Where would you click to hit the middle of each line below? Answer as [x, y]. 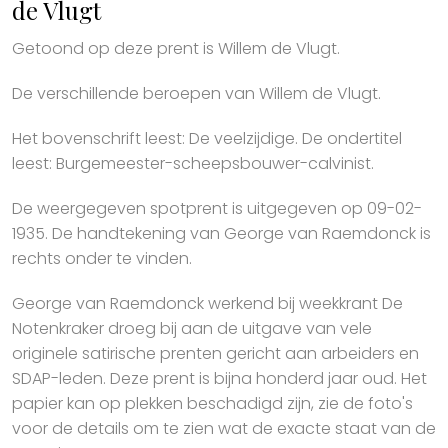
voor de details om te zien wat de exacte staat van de [224, 428]
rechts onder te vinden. [102, 258]
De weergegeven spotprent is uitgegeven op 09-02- [217, 208]
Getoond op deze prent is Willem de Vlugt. [176, 48]
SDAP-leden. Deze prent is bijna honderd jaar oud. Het [219, 378]
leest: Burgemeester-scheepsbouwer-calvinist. [193, 163]
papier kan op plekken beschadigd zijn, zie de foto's [212, 403]
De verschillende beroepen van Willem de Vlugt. [196, 93]
